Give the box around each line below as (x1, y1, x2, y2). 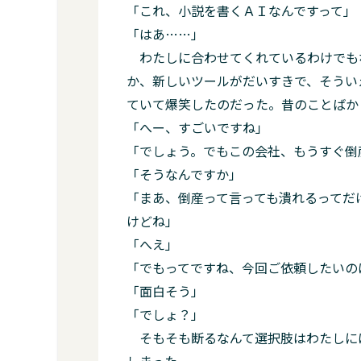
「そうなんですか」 (127, 164, 242, 184)
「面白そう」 (127, 281, 204, 301)
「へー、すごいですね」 (127, 118, 268, 137)
